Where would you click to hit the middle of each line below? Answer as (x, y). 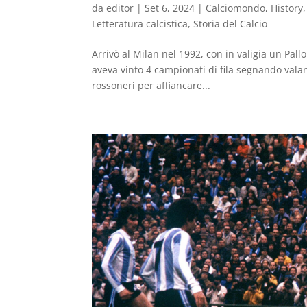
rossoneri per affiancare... (151, 86)
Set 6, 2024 (170, 8)
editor (120, 8)
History (287, 8)
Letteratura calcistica (140, 24)
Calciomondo (236, 8)
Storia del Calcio (231, 24)
